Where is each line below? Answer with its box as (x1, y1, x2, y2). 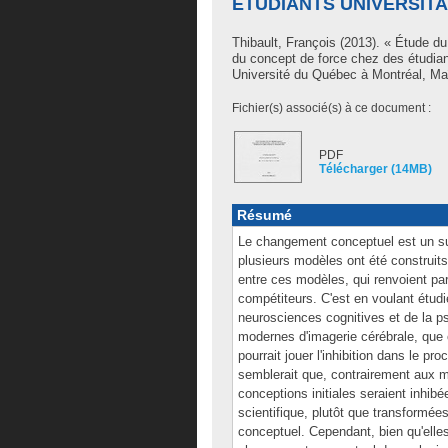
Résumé (237, 207, 292, 223)
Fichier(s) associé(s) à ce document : (232, 101, 431, 115)
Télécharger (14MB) (319, 162, 432, 176)
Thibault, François (232, 35, 336, 50)
